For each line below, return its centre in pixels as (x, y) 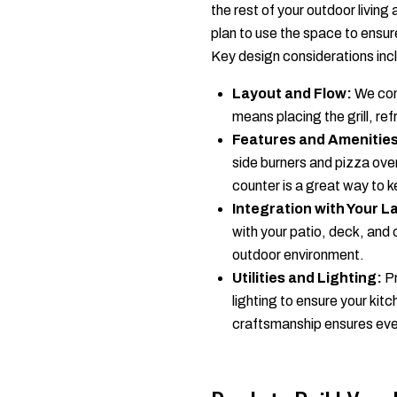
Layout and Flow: (292, 93)
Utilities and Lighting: (307, 278)
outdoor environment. (298, 255)
